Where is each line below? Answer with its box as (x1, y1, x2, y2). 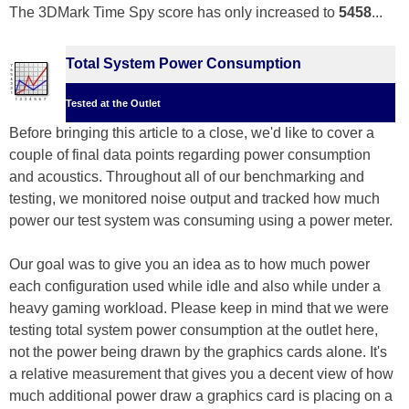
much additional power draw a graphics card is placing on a (9, 388, 393, 404)
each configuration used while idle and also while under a (9, 278, 381, 295)
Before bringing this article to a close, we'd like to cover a (9, 125, 374, 142)
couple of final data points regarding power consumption (9, 147, 371, 163)
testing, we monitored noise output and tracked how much (9, 191, 380, 207)
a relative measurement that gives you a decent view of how (9, 366, 393, 383)
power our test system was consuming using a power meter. (9, 213, 393, 229)
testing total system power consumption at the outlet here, (9, 322, 378, 339)
